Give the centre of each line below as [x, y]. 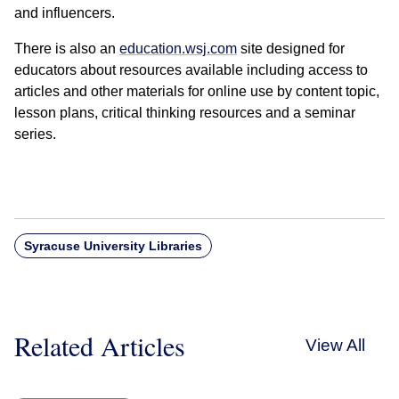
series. [35, 134]
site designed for [291, 48]
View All [335, 345]
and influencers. [65, 12]
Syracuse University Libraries [113, 245]
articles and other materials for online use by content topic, [197, 91]
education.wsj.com [178, 48]
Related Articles [100, 345]
